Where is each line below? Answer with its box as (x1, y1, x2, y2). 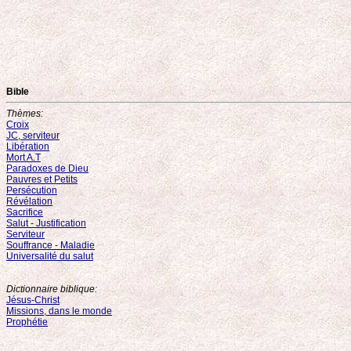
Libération (6, 141, 49, 152)
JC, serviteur (6, 130, 60, 141)
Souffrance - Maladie (6, 240, 95, 251)
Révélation (6, 196, 52, 207)
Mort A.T (6, 152, 41, 163)
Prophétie (6, 317, 48, 327)
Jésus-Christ (6, 295, 60, 306)
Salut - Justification (6, 218, 86, 229)
